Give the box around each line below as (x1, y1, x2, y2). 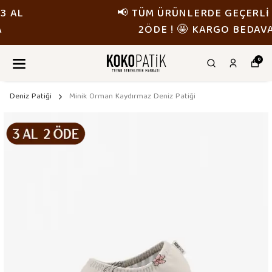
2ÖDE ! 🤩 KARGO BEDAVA (68, 21, 204, 40)
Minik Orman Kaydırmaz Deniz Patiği (69, 90, 195, 104)
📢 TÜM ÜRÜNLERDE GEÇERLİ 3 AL (46, 5, 226, 24)
